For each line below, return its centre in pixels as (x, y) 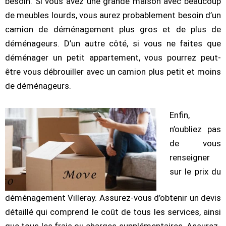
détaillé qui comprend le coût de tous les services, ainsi (113, 212)
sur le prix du (195, 171)
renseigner (189, 157)
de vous (195, 143)
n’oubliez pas (195, 129)
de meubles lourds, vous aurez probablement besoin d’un (113, 15)
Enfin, (179, 115)
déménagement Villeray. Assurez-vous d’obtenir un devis (113, 197)
